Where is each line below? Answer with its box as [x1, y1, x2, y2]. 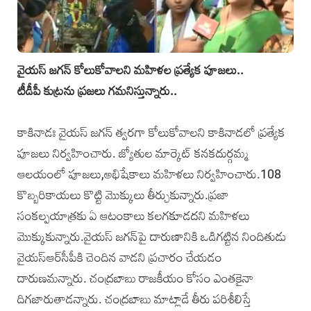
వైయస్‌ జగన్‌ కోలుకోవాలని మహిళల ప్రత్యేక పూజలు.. [17, 62, 244, 77]
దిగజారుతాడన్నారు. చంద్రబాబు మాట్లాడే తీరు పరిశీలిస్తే [17, 291, 251, 306]
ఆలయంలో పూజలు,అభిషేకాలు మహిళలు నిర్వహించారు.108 [17, 166, 281, 181]
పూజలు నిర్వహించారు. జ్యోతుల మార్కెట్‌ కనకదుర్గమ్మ [17, 145, 249, 160]
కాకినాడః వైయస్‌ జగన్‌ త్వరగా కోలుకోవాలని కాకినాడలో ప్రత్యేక [17, 124, 285, 140]
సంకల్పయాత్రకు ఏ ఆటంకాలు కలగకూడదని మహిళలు [17, 208, 250, 223]
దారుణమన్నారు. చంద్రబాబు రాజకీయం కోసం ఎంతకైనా [17, 270, 253, 285]
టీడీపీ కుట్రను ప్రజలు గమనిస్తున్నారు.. [17, 83, 177, 98]
